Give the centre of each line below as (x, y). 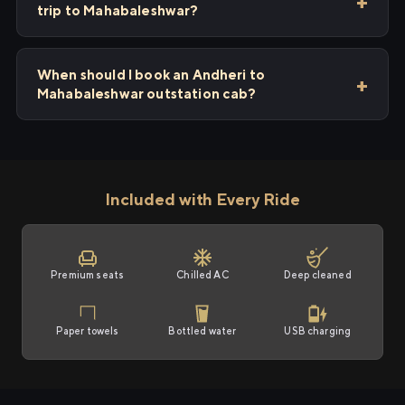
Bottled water (202, 330)
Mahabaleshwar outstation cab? (147, 94)
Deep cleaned (317, 274)
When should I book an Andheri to (151, 75)
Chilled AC (202, 274)
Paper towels (87, 330)
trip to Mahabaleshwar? (118, 10)
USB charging (318, 330)
